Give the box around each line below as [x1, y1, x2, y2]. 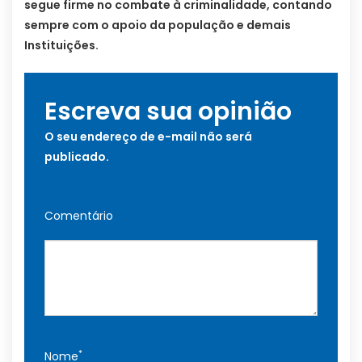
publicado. [44, 149, 109, 166]
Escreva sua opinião [44, 95, 292, 129]
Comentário [44, 208, 113, 225]
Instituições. [24, 37, 99, 54]
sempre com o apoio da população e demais [24, 17, 291, 34]
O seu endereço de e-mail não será [44, 128, 252, 145]
